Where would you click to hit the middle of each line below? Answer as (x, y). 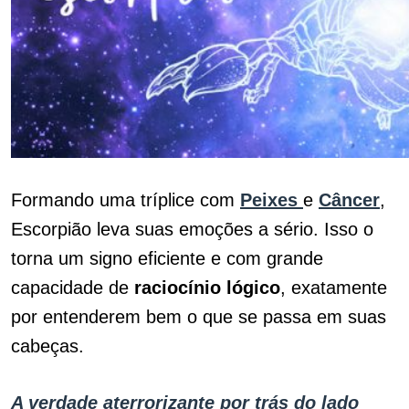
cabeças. (47, 346)
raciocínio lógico (207, 288)
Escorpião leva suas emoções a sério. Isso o (192, 229)
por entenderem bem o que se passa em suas (199, 317)
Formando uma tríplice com (126, 200)
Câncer (349, 200)
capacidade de (73, 288)
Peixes (272, 200)
